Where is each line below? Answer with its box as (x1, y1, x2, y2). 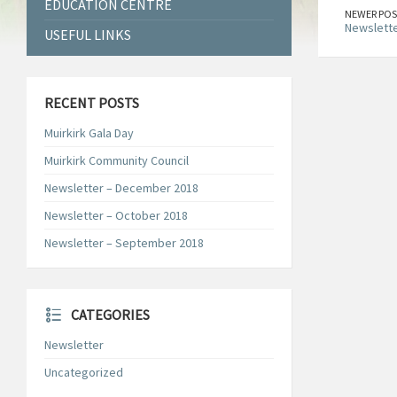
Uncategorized (44, 364, 123, 380)
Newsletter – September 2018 (44, 235, 204, 251)
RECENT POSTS (44, 94, 139, 112)
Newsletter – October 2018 (44, 207, 188, 223)
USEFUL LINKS (44, 26, 131, 43)
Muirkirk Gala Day (44, 125, 134, 141)
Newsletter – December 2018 (44, 180, 198, 196)
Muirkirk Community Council (44, 152, 189, 168)
